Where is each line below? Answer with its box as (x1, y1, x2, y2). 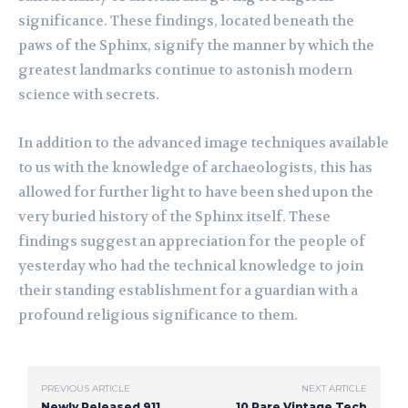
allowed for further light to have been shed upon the (18, 183, 373, 202)
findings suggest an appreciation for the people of (18, 232, 365, 251)
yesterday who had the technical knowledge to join (18, 257, 363, 276)
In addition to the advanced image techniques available (18, 134, 389, 153)
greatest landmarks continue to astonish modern (18, 61, 352, 80)
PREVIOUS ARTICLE (41, 382, 130, 395)
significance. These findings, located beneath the (18, 12, 354, 31)
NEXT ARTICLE (301, 382, 367, 395)
